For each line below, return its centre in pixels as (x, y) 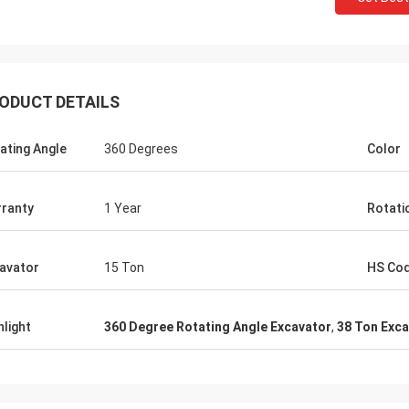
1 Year (123, 208)
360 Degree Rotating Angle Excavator (218, 327)
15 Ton (124, 267)
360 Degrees (141, 149)
